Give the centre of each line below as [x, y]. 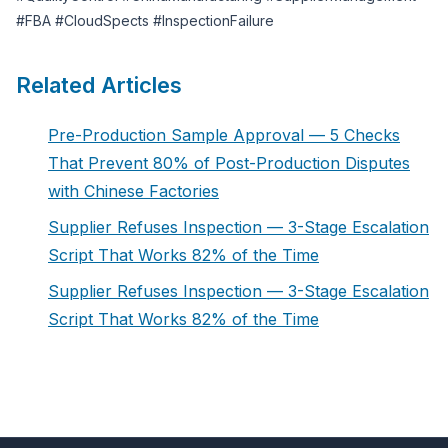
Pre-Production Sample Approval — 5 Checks [224, 135]
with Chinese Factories [133, 191]
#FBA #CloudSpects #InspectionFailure [145, 20]
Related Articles [99, 85]
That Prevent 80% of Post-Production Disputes [229, 163]
